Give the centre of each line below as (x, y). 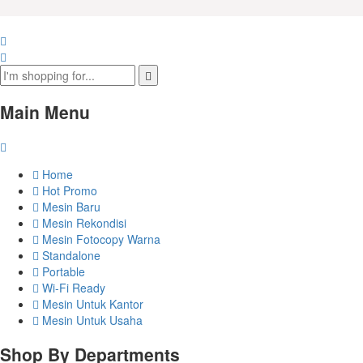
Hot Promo (68, 190)
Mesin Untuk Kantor (91, 303)
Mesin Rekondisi (83, 222)
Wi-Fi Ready (72, 287)
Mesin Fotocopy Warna (100, 239)
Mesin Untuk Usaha (91, 320)
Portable (62, 271)
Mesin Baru (70, 206)
